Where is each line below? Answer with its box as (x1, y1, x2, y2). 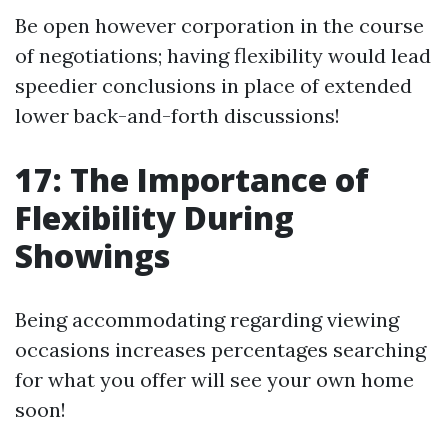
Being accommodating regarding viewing (15, 307, 399, 333)
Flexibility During (15, 196, 294, 240)
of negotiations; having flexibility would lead (15, 43, 431, 69)
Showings (15, 234, 170, 278)
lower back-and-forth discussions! (15, 103, 340, 129)
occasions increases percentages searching (15, 337, 426, 363)
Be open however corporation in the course (15, 13, 424, 39)
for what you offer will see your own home (15, 367, 414, 393)
